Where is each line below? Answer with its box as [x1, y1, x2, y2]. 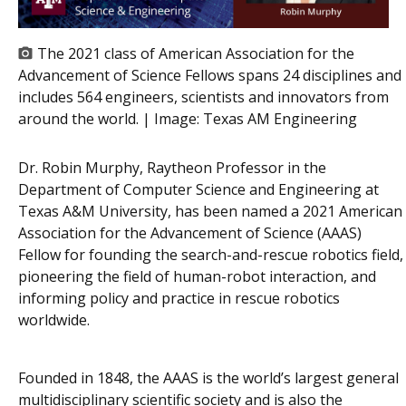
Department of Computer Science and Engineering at [18, 179, 379, 200]
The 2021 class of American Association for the [37, 43, 354, 64]
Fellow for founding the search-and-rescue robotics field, [18, 245, 403, 266]
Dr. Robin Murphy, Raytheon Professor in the [18, 158, 326, 179]
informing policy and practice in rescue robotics [18, 288, 340, 309]
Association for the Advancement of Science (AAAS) [18, 223, 362, 244]
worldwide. [18, 310, 90, 331]
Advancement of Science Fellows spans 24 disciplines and [18, 65, 401, 86]
